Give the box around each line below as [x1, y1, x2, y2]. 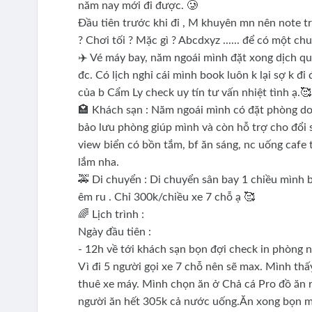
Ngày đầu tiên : [77, 226, 154, 238]
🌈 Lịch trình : [77, 209, 147, 221]
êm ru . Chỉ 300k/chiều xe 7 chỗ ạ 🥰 [77, 192, 255, 203]
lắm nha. [77, 157, 122, 169]
